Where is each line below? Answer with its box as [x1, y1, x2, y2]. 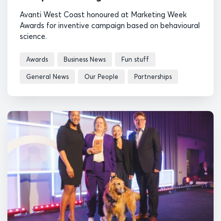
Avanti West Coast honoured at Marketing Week [20, 10, 186, 19]
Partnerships [134, 73, 172, 80]
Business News [64, 55, 106, 63]
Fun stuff [121, 55, 149, 63]
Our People [84, 73, 118, 80]
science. [20, 32, 49, 41]
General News [26, 73, 69, 80]
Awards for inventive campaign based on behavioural [20, 21, 200, 30]
